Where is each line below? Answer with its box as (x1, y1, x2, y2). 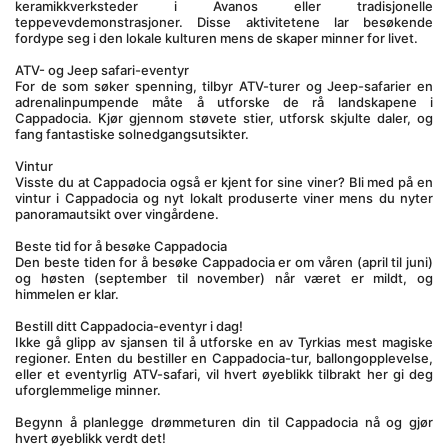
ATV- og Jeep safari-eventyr (15, 62, 189, 78)
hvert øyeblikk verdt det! (15, 430, 166, 446)
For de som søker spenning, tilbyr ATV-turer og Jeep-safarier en (15, 78, 433, 94)
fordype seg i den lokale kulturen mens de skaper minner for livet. (15, 30, 418, 46)
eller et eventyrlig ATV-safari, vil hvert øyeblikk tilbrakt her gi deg (15, 366, 433, 382)
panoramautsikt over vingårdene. (15, 206, 219, 222)
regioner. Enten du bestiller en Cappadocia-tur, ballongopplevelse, (15, 350, 433, 366)
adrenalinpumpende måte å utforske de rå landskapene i (15, 94, 433, 110)
